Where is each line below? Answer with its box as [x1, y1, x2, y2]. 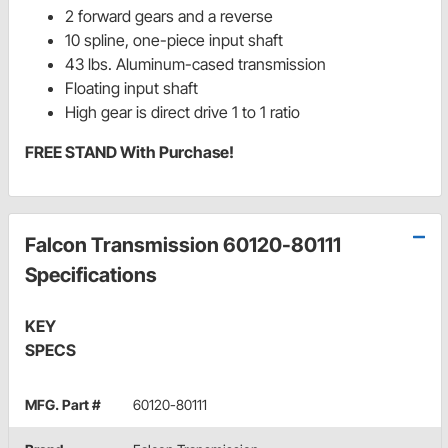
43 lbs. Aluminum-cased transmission [65, 54, 326, 75]
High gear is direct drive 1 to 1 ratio [65, 102, 300, 123]
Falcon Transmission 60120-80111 [25, 233, 341, 258]
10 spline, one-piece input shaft [65, 30, 283, 51]
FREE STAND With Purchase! [25, 142, 234, 163]
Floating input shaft [65, 78, 198, 99]
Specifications [25, 263, 157, 288]
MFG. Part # [25, 396, 101, 414]
